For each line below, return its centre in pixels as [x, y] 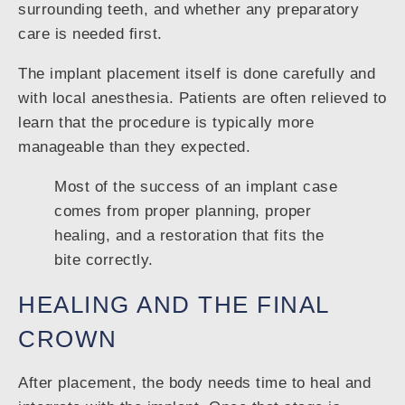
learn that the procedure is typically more [166, 123]
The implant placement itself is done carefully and [197, 74]
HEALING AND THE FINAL [174, 305]
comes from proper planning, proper [183, 212]
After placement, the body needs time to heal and [194, 383]
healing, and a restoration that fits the [189, 236]
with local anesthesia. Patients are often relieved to [202, 99]
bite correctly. [104, 260]
